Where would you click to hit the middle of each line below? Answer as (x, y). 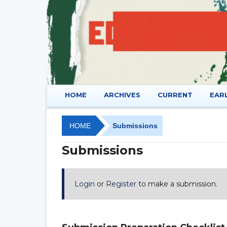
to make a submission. (177, 184)
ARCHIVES (122, 94)
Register (121, 184)
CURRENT (175, 94)
